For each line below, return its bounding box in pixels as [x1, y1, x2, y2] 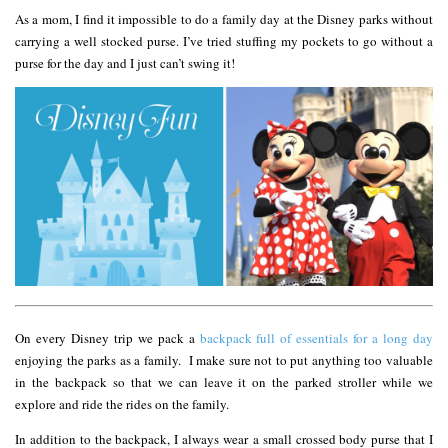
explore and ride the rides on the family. [15, 394, 229, 413]
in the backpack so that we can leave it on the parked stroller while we [15, 372, 433, 391]
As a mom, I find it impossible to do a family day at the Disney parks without [15, 10, 433, 29]
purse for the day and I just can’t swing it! [15, 54, 235, 73]
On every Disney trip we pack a [15, 328, 200, 347]
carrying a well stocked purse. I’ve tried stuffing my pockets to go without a [15, 32, 433, 51]
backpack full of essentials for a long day [199, 328, 433, 347]
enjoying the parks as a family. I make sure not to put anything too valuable [15, 350, 433, 369]
